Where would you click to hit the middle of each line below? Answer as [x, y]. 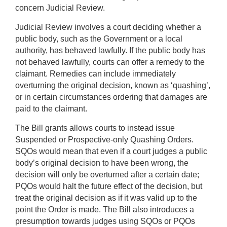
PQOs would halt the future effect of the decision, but [109, 186]
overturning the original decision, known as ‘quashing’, [113, 85]
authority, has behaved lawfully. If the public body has [110, 50]
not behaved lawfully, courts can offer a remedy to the [110, 62]
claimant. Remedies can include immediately [96, 73]
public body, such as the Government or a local [99, 39]
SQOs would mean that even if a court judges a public [111, 151]
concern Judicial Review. [60, 8]
